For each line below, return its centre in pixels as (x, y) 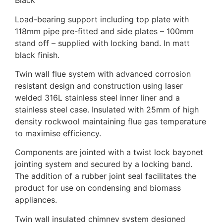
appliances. (36, 200)
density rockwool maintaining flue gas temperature (111, 121)
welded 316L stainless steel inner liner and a (97, 97)
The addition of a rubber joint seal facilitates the (106, 176)
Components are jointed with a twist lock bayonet (109, 152)
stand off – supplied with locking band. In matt (102, 43)
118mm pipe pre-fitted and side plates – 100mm (104, 31)
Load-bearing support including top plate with (102, 19)
